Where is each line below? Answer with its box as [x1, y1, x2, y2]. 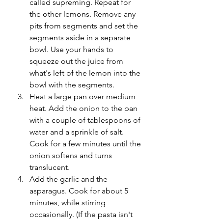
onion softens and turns [29, 151, 114, 160]
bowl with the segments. [29, 80, 114, 89]
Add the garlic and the [29, 174, 110, 184]
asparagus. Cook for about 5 [29, 186, 130, 195]
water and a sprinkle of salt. [29, 127, 126, 137]
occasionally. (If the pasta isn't [29, 210, 135, 219]
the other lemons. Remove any [29, 9, 137, 19]
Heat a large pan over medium [29, 92, 137, 101]
